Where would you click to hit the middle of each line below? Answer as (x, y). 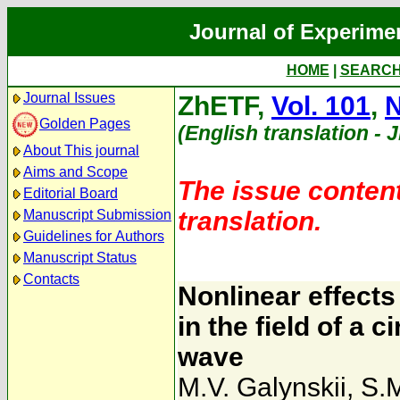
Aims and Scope (75, 172)
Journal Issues (69, 98)
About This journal (81, 150)
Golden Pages (85, 123)
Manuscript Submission (97, 215)
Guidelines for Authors (94, 236)
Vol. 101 (321, 106)
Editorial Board (71, 193)
